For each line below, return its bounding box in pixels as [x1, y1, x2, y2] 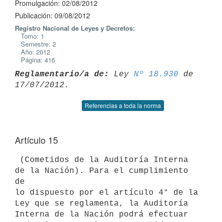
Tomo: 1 [15, 31, 44, 41]
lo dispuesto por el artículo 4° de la [15, 188, 198, 197]
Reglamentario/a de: [15, 69, 109, 79]
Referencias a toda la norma [85, 101, 161, 110]
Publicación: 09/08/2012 [15, 10, 90, 20]
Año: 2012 [15, 47, 50, 56]
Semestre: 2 [15, 39, 56, 49]
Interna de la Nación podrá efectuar [15, 210, 188, 219]
